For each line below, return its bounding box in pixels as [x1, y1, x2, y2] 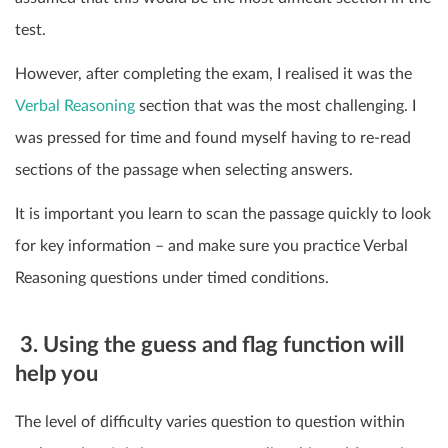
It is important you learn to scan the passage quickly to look [15, 205, 431, 222]
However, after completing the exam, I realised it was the [15, 65, 412, 82]
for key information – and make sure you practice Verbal [15, 237, 408, 254]
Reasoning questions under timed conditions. [15, 269, 329, 286]
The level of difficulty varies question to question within [15, 414, 405, 431]
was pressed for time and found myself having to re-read [15, 129, 411, 146]
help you [15, 362, 98, 385]
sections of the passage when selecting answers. [15, 161, 353, 178]
